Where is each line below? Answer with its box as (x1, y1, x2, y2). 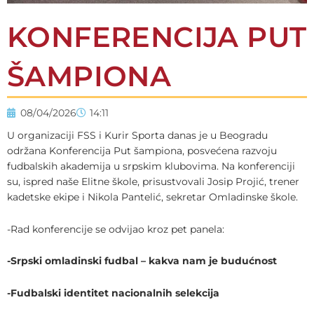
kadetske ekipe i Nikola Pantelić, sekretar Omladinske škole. (7, 191, 298, 203)
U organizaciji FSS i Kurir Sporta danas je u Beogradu (7, 129, 268, 141)
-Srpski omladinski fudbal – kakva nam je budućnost (7, 255, 277, 267)
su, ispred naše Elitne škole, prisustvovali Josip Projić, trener (7, 175, 299, 187)
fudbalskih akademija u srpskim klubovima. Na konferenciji (7, 160, 295, 172)
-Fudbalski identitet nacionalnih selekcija (7, 287, 219, 299)
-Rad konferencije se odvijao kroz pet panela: (7, 223, 224, 235)
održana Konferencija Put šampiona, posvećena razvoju (7, 144, 277, 156)
